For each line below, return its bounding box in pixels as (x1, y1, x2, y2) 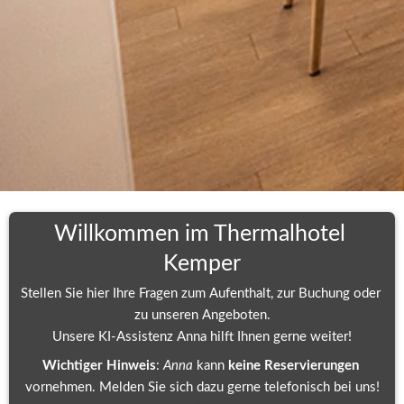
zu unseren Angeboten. (133, 308, 271, 322)
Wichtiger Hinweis (41, 358, 156, 372)
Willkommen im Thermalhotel (53, 222, 345, 245)
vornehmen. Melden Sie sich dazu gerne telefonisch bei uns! (24, 380, 380, 394)
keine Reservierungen (227, 358, 359, 372)
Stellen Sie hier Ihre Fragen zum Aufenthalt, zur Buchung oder (20, 286, 381, 300)
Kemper (163, 252, 241, 275)
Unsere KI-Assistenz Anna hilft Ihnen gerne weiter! (52, 329, 352, 344)
